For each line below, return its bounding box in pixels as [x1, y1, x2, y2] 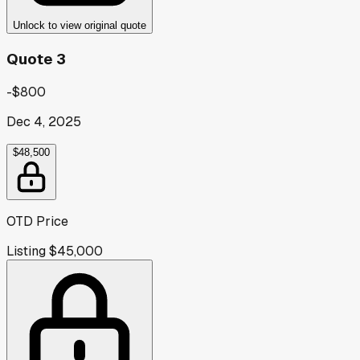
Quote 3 [6, 48, 66, 69]
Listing [6, 243, 46, 260]
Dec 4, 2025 [6, 113, 81, 131]
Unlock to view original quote [13, 18, 146, 31]
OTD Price [6, 213, 68, 231]
